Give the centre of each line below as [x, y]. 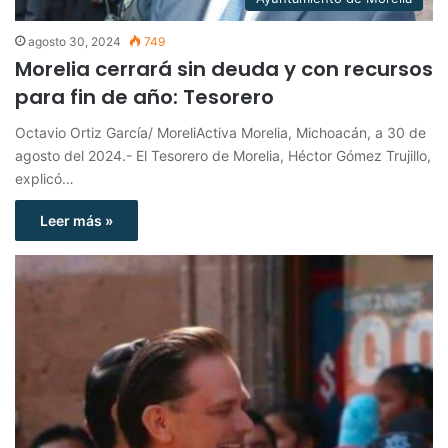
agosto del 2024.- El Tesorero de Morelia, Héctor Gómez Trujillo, [223, 156]
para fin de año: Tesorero [144, 97]
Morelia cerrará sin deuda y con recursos [224, 69]
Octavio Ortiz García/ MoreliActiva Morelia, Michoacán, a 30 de [220, 133]
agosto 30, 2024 [74, 42]
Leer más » [76, 221]
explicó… [44, 179]
